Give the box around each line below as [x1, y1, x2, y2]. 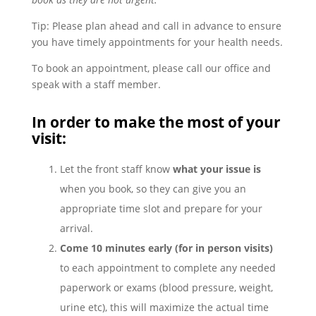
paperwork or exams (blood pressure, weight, [59, 280, 273, 294]
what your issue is [172, 162, 261, 176]
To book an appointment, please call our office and [31, 61, 271, 75]
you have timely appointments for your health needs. [31, 35, 283, 49]
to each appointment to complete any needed [59, 260, 276, 274]
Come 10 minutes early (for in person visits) [59, 241, 273, 255]
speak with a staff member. [31, 77, 161, 91]
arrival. [59, 221, 93, 235]
